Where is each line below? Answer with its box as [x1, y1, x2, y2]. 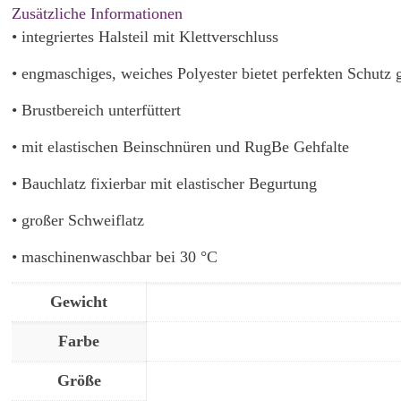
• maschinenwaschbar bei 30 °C [12, 248, 218, 267]
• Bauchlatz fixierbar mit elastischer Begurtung [12, 175, 318, 193]
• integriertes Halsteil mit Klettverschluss [12, 28, 279, 47]
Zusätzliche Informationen [12, 4, 183, 23]
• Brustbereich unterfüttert [12, 101, 182, 120]
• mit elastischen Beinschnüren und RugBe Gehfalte [12, 138, 350, 157]
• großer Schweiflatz [12, 211, 145, 230]
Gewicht [50, 293, 108, 311]
